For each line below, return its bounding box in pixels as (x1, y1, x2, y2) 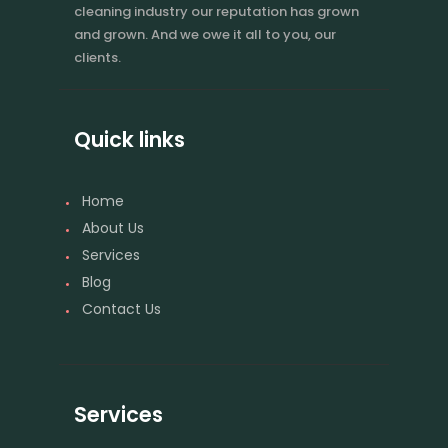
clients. (74, 48, 121, 67)
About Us (82, 217, 144, 238)
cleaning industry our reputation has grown (74, 2, 359, 21)
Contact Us (82, 298, 161, 319)
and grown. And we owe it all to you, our (74, 25, 336, 44)
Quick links (74, 125, 185, 154)
